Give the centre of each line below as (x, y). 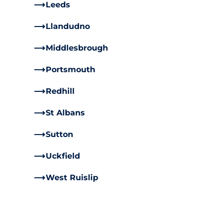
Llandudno (68, 26)
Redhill (60, 91)
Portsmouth (70, 69)
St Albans (65, 113)
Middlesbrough (77, 48)
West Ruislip (72, 178)
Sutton (59, 134)
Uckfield (63, 156)
